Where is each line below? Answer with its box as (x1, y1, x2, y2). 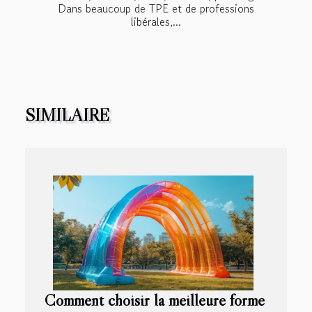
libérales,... (131, 13, 181, 30)
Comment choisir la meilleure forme (45, 289, 265, 310)
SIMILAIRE (25, 104, 109, 126)
